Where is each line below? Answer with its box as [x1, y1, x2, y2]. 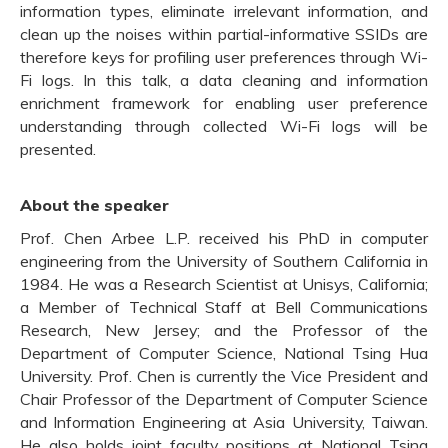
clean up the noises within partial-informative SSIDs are [20, 24, 428, 45]
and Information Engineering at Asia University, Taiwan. [20, 412, 428, 433]
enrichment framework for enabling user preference [20, 93, 428, 114]
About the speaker [20, 195, 169, 216]
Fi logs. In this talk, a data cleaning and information [20, 70, 428, 91]
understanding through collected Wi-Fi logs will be [20, 116, 428, 137]
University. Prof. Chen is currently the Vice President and [20, 366, 428, 387]
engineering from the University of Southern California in [20, 251, 428, 272]
